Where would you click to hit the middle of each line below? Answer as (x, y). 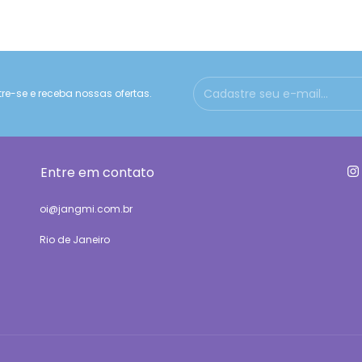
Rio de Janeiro (75, 240)
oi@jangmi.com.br (86, 209)
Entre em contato (97, 173)
